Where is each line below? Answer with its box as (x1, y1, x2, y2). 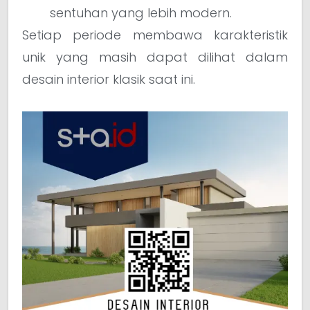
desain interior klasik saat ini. (22, 70, 195, 88)
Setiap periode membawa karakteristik (22, 26, 288, 44)
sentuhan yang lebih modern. (50, 3, 232, 21)
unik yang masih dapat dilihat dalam (22, 48, 288, 66)
